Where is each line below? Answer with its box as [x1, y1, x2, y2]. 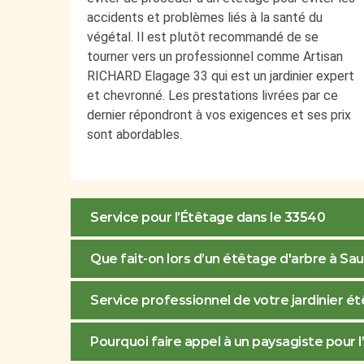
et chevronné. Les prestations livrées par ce [87, 88, 338, 104]
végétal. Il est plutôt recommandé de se [87, 29, 318, 45]
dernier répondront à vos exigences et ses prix [87, 107, 351, 123]
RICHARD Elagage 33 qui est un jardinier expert [87, 68, 354, 84]
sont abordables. [87, 127, 182, 143]
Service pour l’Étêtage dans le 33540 [90, 210, 325, 226]
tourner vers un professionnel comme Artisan [87, 49, 343, 65]
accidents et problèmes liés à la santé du [87, 10, 323, 26]
